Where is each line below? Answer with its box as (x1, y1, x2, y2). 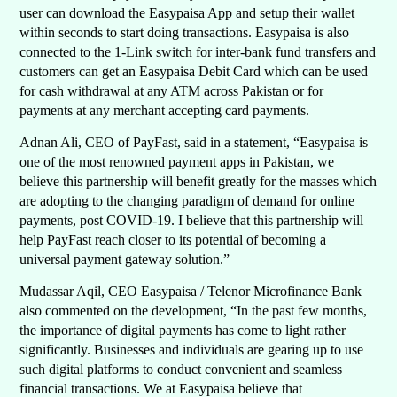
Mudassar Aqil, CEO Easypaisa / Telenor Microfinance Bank (19, 284, 362, 300)
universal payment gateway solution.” (19, 252, 230, 268)
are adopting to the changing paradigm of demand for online (19, 193, 355, 209)
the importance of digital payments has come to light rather (19, 323, 346, 339)
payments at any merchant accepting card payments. (19, 103, 310, 119)
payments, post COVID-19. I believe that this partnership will (19, 213, 364, 229)
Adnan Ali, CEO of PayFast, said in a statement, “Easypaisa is (19, 135, 369, 151)
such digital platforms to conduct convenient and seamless (19, 362, 343, 378)
